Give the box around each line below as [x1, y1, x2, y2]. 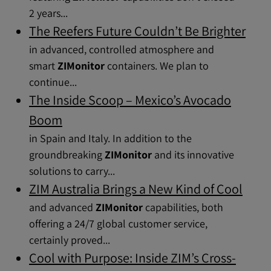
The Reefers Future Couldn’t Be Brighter [29, 22, 246, 39]
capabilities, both [143, 200, 223, 214]
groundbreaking [29, 148, 105, 162]
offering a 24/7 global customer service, [29, 217, 207, 230]
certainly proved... [29, 233, 110, 247]
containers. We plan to [105, 59, 209, 73]
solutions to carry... [29, 164, 115, 178]
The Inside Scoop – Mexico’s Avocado [29, 91, 231, 108]
